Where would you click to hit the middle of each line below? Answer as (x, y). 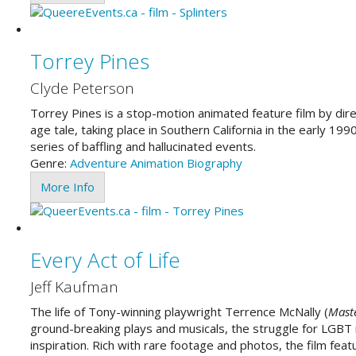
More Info (67, 186)
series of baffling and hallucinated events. (143, 146)
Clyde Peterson (82, 88)
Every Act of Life (105, 259)
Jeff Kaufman (74, 287)
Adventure (98, 163)
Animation (157, 163)
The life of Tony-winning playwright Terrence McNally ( (179, 311)
